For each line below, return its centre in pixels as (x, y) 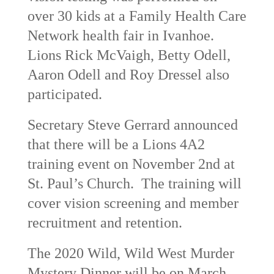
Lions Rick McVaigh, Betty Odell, (129, 55)
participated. (65, 94)
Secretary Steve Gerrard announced (132, 124)
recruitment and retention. (105, 222)
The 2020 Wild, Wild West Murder (131, 253)
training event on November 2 (116, 164)
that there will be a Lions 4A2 (116, 144)
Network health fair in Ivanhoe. (120, 35)
